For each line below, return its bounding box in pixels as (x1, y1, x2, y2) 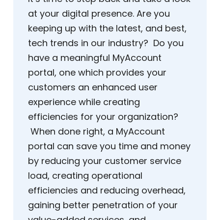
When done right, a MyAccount (28, 125, 165, 138)
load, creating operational (28, 169, 142, 182)
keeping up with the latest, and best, (28, 22, 187, 35)
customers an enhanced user (28, 81, 158, 94)
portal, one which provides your (28, 66, 166, 79)
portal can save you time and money (28, 140, 191, 153)
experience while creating (28, 96, 140, 109)
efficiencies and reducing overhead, (28, 184, 186, 197)
